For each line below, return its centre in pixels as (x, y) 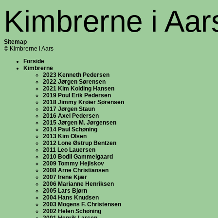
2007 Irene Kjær (65, 177)
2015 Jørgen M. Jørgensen (80, 123)
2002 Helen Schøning (72, 211)
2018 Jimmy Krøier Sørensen (83, 102)
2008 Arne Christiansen (76, 170)
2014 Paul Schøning (70, 129)
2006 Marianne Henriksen (78, 184)
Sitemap (15, 42)
